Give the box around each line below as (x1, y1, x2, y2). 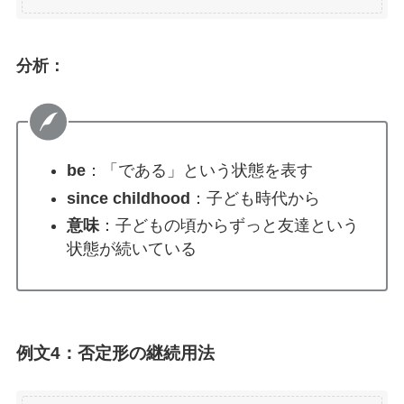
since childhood (66, 188, 190, 207)
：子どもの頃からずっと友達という (98, 216, 359, 235)
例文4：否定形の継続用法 (15, 343, 215, 363)
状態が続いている (66, 240, 197, 259)
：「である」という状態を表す (85, 161, 313, 180)
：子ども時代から (189, 188, 320, 207)
